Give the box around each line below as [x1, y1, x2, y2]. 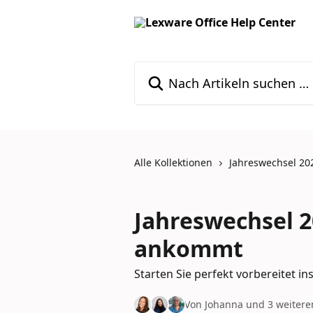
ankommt [134, 233, 243, 263]
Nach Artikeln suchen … [133, 61, 258, 77]
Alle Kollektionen [134, 156, 212, 169]
